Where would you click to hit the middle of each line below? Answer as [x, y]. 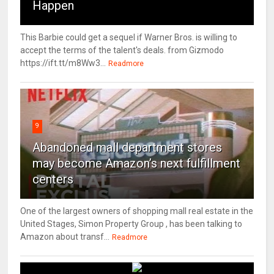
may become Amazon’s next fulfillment [137, 163]
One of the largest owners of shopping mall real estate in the [137, 211]
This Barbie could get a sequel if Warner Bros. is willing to [129, 37]
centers [53, 179]
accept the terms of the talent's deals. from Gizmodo [122, 50]
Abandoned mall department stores [128, 147]
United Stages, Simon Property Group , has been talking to [131, 224]
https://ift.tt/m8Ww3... [63, 63]
